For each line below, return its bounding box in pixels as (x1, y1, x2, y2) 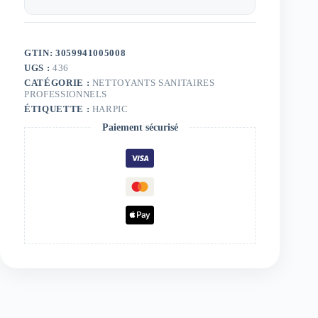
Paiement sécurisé (102, 121, 178, 133)
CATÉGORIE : (24, 77, 92, 88)
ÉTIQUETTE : (24, 103, 92, 114)
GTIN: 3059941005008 (24, 47, 126, 58)
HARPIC (92, 103, 128, 114)
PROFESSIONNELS (24, 88, 108, 99)
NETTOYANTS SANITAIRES (92, 77, 215, 88)
